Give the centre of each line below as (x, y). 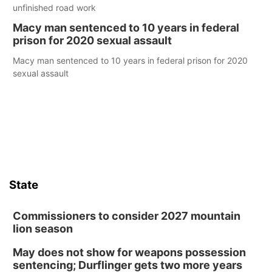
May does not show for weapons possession (129, 252)
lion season (43, 229)
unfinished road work (54, 8)
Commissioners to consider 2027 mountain (127, 216)
